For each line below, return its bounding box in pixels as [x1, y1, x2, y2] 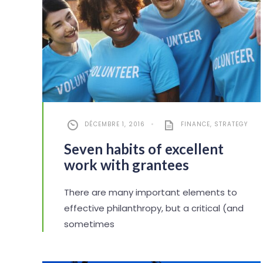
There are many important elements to [64, 186, 237, 199]
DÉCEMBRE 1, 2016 [85, 120, 145, 129]
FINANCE [181, 120, 210, 129]
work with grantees [64, 156, 189, 174]
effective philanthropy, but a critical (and [64, 202, 244, 215]
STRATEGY [214, 120, 248, 129]
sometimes [64, 218, 114, 231]
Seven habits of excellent [64, 140, 224, 158]
